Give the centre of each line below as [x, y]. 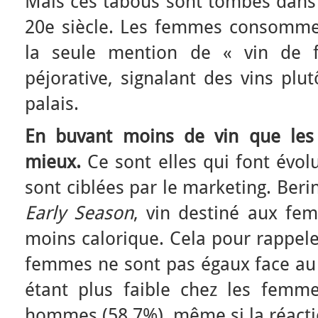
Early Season [79, 213]
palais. [52, 104]
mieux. [53, 162]
